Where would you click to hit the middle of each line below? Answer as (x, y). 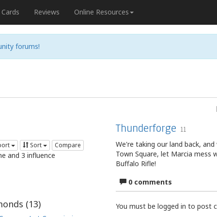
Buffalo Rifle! (136, 163)
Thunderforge (146, 128)
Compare (68, 145)
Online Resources (101, 12)
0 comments (149, 182)
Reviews (47, 12)
